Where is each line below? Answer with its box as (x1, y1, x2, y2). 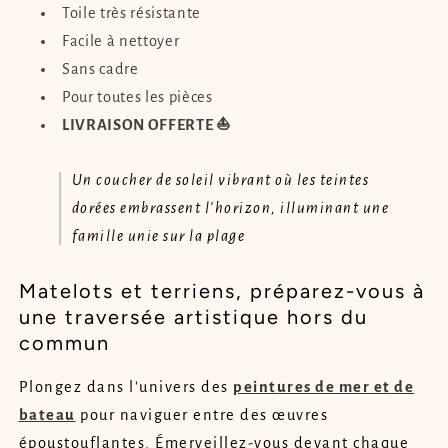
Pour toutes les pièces (62, 88, 213, 105)
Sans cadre (62, 60, 139, 77)
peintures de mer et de (233, 378, 414, 395)
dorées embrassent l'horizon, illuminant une (71, 200, 390, 217)
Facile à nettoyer (62, 32, 180, 49)
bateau (18, 406, 76, 423)
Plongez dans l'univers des (18, 378, 233, 395)
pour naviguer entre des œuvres (75, 406, 328, 423)
